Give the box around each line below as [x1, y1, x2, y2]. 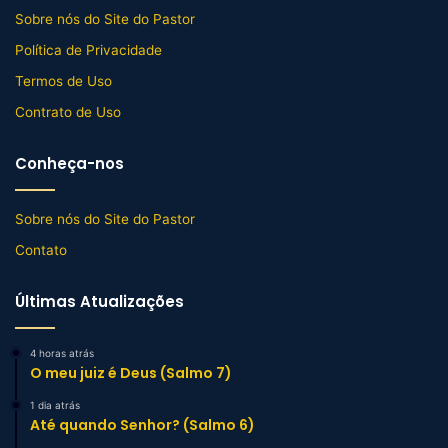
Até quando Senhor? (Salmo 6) [30, 415, 255, 436]
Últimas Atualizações [15, 291, 184, 313]
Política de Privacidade [15, 42, 162, 59]
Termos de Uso [15, 73, 112, 90]
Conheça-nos [15, 153, 124, 175]
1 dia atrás [30, 399, 80, 412]
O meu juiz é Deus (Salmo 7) [30, 363, 232, 384]
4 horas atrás [30, 347, 94, 360]
